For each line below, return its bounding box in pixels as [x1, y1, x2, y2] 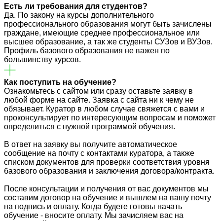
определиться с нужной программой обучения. [4, 122, 175, 131]
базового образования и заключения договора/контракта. [4, 167, 215, 176]
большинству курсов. [4, 55, 81, 64]
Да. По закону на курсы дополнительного [4, 11, 154, 20]
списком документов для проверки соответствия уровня [4, 158, 210, 167]
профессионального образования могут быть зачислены [4, 20, 212, 29]
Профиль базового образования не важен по [4, 46, 170, 55]
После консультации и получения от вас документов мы [4, 184, 209, 193]
